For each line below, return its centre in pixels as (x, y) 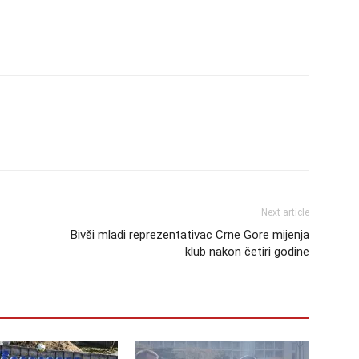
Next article (285, 212)
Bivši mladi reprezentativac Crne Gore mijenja (190, 234)
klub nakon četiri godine (247, 251)
